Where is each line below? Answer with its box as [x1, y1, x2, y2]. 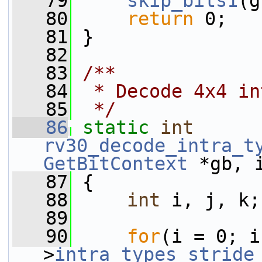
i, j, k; [160, 189, 260, 211]
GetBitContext [43, 153, 188, 174]
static [82, 117, 149, 138]
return [127, 8, 194, 29]
